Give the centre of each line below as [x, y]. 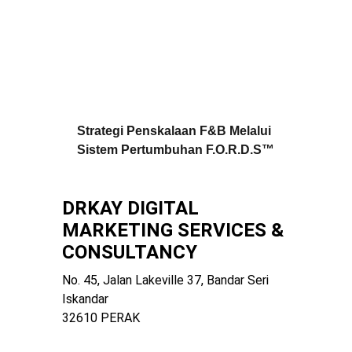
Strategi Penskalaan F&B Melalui [176, 131]
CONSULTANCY [129, 252]
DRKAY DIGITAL [132, 208]
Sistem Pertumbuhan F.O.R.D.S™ [176, 150]
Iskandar [85, 299]
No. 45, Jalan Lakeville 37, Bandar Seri [167, 280]
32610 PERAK [101, 318]
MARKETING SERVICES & [175, 230]
